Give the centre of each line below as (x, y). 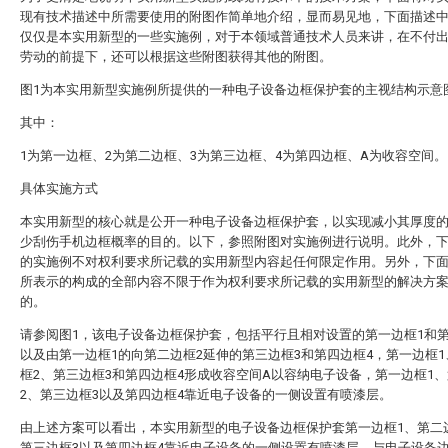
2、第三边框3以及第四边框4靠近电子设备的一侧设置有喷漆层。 (206, 394)
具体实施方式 (59, 188)
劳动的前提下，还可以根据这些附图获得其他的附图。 (176, 56)
